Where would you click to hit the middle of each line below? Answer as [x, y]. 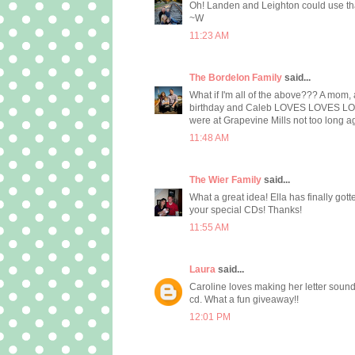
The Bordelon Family [236, 78]
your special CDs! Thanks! [246, 210]
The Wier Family [225, 180]
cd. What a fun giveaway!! [244, 300]
